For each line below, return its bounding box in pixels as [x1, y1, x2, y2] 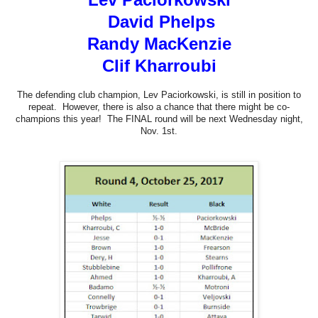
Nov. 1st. [141, 125, 177, 136]
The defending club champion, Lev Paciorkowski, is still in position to [17, 89, 301, 100]
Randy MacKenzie [87, 33, 231, 53]
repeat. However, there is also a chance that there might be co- [28, 101, 290, 112]
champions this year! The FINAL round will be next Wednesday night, [15, 113, 303, 124]
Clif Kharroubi [102, 55, 216, 75]
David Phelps [108, 11, 215, 31]
